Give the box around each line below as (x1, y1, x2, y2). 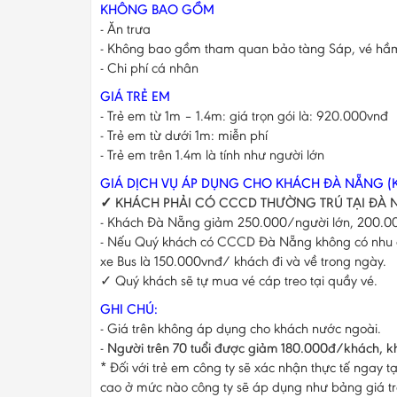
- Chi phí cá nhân (100, 59, 198, 77)
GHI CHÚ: (100, 300, 158, 318)
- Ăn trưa (100, 20, 154, 38)
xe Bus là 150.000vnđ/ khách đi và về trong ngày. (100, 253, 386, 270)
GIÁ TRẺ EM (100, 88, 170, 105)
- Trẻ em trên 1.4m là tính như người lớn (100, 146, 324, 164)
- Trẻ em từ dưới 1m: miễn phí (100, 127, 268, 144)
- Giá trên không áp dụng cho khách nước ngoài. (100, 320, 381, 338)
